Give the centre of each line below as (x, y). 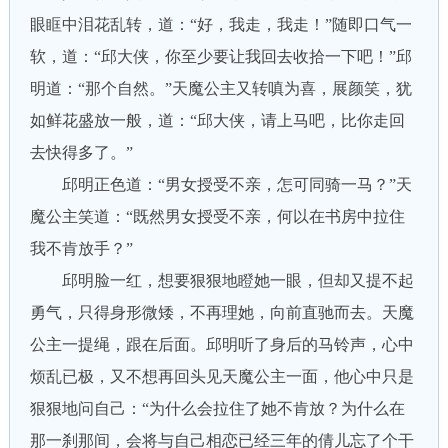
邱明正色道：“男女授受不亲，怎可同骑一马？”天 (220, 184)
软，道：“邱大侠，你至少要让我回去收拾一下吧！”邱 (220, 56)
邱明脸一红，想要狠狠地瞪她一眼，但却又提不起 (221, 280)
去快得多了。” (81, 152)
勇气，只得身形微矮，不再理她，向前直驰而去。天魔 (221, 312)
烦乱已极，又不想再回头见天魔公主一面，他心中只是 (221, 376)
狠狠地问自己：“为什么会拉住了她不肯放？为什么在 (217, 408)
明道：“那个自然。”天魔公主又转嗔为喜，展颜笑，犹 (220, 88)
